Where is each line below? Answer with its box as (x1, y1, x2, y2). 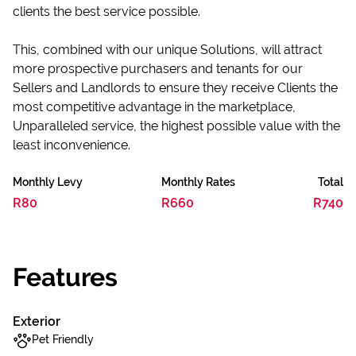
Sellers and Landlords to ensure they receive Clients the (13, 80, 338, 95)
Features (13, 262, 118, 292)
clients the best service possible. (13, 4, 200, 19)
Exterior (13, 314, 60, 329)
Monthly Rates (161, 176, 235, 188)
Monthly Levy (13, 176, 83, 188)
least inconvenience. (13, 137, 130, 153)
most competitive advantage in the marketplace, (13, 99, 296, 114)
